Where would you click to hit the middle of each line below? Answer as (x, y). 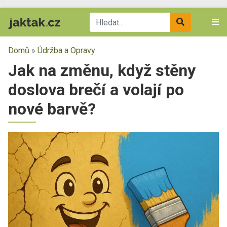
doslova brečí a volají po (96, 90)
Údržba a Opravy (66, 50)
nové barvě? (52, 109)
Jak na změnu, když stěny (102, 70)
